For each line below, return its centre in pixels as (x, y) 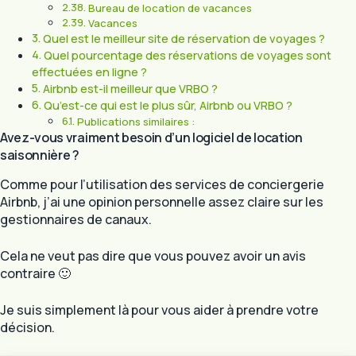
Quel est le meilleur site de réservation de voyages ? (184, 39)
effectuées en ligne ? (89, 72)
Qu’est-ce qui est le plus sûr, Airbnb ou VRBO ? (168, 106)
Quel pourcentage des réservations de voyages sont (187, 56)
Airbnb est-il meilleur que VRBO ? (130, 89)
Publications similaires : (135, 122)
